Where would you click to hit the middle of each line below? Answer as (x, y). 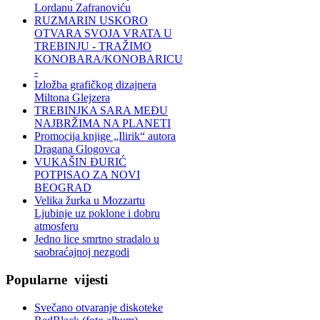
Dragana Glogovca (77, 149)
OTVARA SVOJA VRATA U (103, 34)
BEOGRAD (63, 188)
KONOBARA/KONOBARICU (109, 59)
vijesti (89, 279)
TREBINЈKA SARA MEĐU (101, 111)
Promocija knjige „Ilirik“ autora (105, 136)
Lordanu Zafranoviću (82, 8)
